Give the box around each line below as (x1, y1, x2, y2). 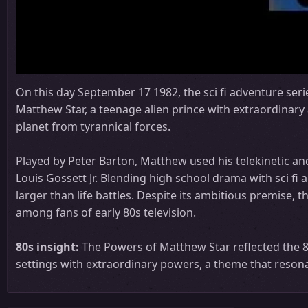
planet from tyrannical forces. (16, 118, 170, 134)
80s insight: (16, 239, 79, 254)
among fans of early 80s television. (16, 204, 196, 220)
